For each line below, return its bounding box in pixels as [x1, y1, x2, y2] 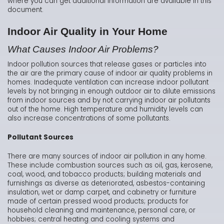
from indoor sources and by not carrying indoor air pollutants [7, 95, 210, 105]
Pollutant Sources [7, 132, 73, 142]
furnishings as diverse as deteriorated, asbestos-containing [7, 178, 205, 188]
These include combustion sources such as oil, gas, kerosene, [7, 160, 212, 170]
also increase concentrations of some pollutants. [7, 113, 170, 123]
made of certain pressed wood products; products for [7, 196, 188, 206]
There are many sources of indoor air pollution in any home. [7, 151, 206, 161]
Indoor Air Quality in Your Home [7, 25, 167, 38]
